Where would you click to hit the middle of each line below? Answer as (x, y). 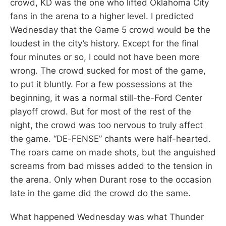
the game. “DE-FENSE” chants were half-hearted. (110, 138)
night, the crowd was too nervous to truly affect (106, 125)
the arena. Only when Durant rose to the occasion (111, 179)
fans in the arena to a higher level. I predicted (102, 16)
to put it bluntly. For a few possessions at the (101, 84)
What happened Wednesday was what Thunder (107, 217)
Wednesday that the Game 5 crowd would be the (110, 30)
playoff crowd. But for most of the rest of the (101, 111)
